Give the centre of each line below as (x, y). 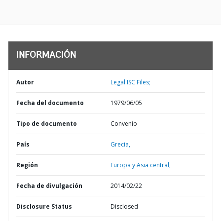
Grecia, (120, 144)
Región (27, 165)
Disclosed (124, 206)
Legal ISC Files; (130, 82)
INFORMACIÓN (46, 56)
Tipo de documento (47, 124)
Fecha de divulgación (49, 186)
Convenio (124, 124)
